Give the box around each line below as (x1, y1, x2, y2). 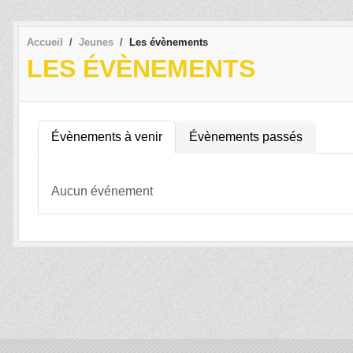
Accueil (27, 35, 63, 48)
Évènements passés (189, 129, 303, 143)
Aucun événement (51, 184, 153, 198)
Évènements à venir (51, 129, 162, 143)
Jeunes (79, 35, 113, 48)
